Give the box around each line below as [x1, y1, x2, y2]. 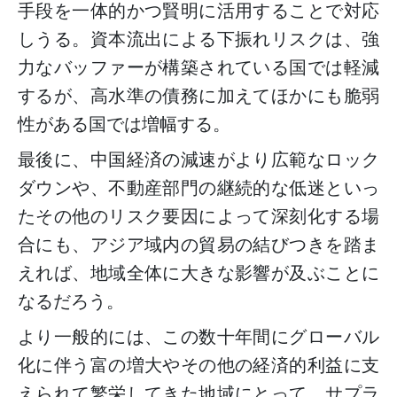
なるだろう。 [18, 286, 124, 317]
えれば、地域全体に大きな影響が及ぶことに [18, 258, 379, 289]
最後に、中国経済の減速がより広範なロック [18, 144, 379, 175]
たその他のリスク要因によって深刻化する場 [18, 201, 379, 232]
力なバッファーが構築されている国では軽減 [18, 52, 379, 83]
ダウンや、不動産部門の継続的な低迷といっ [18, 173, 379, 204]
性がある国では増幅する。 [18, 109, 230, 140]
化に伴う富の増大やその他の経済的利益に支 [18, 350, 379, 381]
